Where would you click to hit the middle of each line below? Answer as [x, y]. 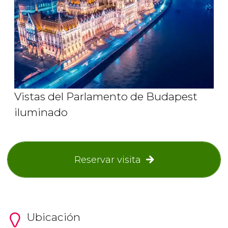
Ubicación [53, 217]
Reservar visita [107, 160]
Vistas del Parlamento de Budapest [106, 97]
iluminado [41, 112]
